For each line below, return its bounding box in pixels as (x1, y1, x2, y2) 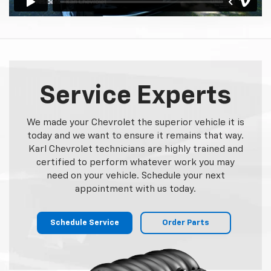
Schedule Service (50, 218, 119, 227)
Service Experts (39, 83, 232, 109)
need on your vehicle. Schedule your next (46, 171, 225, 180)
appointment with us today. (75, 184, 196, 194)
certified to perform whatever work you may (36, 157, 235, 167)
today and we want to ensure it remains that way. (27, 131, 244, 140)
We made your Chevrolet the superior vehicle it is (27, 117, 244, 127)
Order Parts (162, 218, 209, 227)
